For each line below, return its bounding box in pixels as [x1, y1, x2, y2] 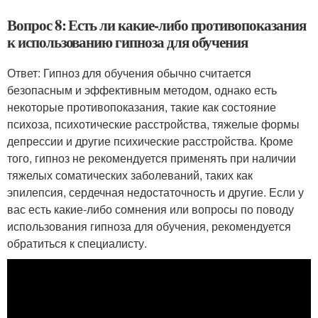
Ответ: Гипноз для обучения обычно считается [7, 65, 251, 82]
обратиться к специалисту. [7, 235, 147, 252]
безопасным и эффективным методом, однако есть [7, 82, 277, 99]
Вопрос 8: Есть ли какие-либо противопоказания [7, 14, 306, 36]
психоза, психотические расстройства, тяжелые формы [7, 116, 300, 133]
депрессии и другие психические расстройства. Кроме [7, 133, 293, 150]
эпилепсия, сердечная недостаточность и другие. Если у [7, 184, 304, 201]
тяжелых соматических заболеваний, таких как [7, 167, 253, 184]
